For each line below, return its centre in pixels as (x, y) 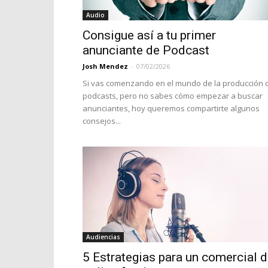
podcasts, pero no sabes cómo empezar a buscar (173, 96)
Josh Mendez (105, 66)
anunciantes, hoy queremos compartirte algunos (171, 108)
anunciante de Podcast (146, 50)
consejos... (102, 121)
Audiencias (103, 237)
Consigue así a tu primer (149, 35)
